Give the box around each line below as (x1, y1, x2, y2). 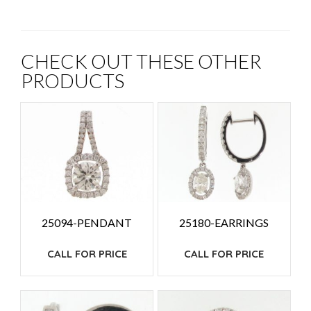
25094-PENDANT (42, 215, 133, 229)
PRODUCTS (21, 68, 124, 92)
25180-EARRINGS (179, 215, 269, 229)
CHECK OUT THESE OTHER (21, 49, 262, 73)
